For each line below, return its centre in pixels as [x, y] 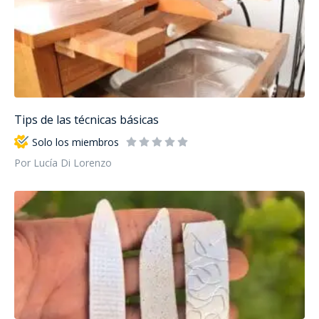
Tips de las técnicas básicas [87, 120]
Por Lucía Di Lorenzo [63, 163]
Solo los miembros [75, 142]
